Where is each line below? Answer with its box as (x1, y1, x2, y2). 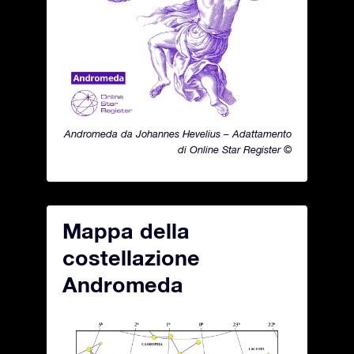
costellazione (62, 245, 200, 270)
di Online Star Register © (178, 144, 292, 156)
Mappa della (62, 218, 190, 243)
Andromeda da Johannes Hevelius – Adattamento (64, 128, 292, 140)
